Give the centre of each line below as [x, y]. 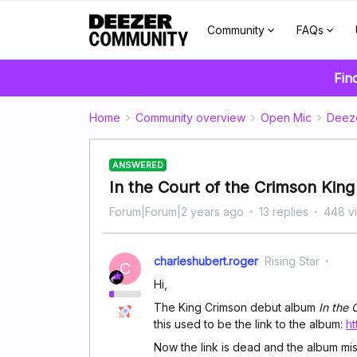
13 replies [284, 212]
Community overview [190, 118]
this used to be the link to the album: [250, 324]
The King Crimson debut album [236, 307]
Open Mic [286, 118]
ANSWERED [138, 165]
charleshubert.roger [206, 261]
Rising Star [292, 261]
